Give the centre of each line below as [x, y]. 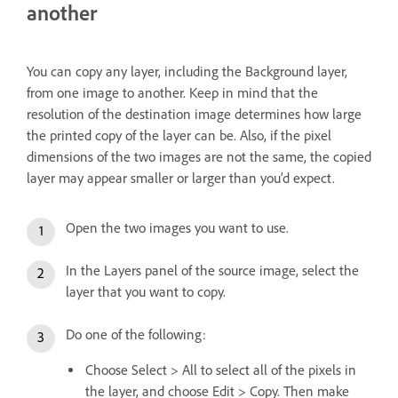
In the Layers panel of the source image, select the [212, 270]
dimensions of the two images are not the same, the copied [199, 156]
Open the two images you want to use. [177, 227]
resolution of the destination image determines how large [194, 114]
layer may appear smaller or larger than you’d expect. [181, 178]
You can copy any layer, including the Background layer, [187, 71]
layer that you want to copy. [146, 291]
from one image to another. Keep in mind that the [172, 92]
